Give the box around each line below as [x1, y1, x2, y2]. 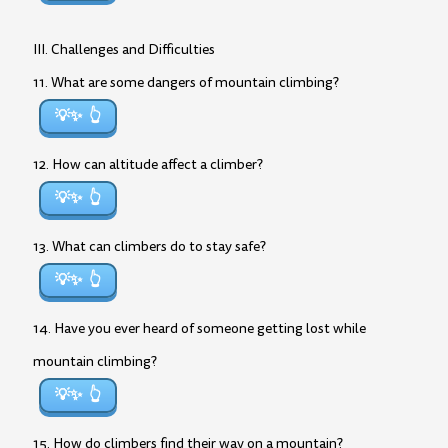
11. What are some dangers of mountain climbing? [33, 73, 339, 92]
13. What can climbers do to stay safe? [33, 237, 266, 256]
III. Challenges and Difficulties [33, 40, 215, 59]
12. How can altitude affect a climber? [33, 155, 263, 174]
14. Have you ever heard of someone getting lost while [33, 319, 366, 338]
